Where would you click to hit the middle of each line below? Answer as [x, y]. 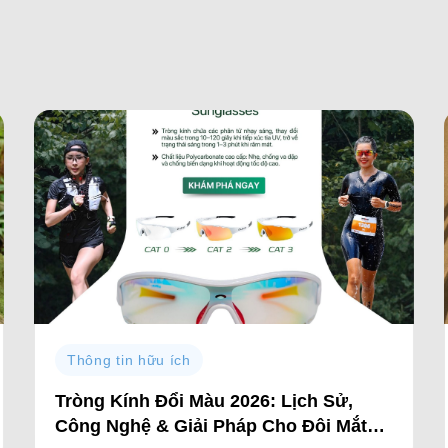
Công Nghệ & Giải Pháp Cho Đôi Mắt [210, 426]
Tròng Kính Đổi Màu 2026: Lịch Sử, [203, 401]
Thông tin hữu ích [128, 359]
